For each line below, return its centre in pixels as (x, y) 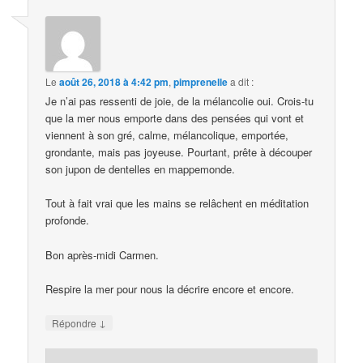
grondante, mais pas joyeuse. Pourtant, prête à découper (179, 152)
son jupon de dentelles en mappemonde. (141, 169)
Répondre (76, 322)
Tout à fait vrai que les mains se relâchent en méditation (177, 203)
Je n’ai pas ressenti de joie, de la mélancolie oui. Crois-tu (180, 101)
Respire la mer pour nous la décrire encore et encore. (170, 288)
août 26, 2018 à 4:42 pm (114, 82)
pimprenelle (201, 82)
